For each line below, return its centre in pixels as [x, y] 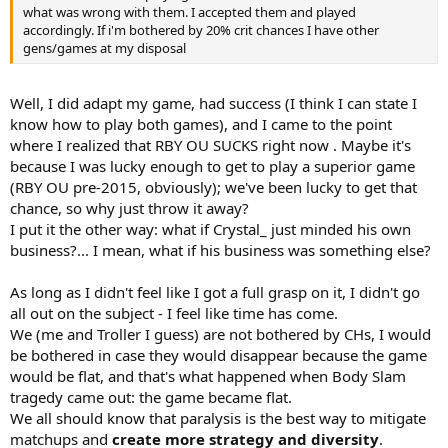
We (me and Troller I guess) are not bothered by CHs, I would [220, 333]
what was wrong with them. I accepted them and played [189, 12]
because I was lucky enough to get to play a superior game [212, 165]
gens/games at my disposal [104, 48]
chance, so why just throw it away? [129, 207]
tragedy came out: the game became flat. [151, 396]
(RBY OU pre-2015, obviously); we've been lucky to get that [213, 186]
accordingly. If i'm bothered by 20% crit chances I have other [201, 30]
